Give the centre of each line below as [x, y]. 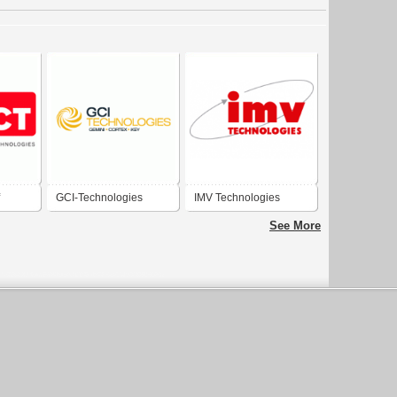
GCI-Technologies [99, 197]
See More [295, 225]
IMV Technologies [237, 197]
